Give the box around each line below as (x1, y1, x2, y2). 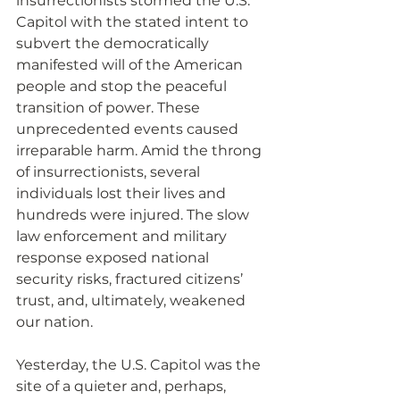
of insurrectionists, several (16, 163, 204, 181)
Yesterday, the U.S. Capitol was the (16, 356, 264, 374)
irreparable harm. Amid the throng (16, 142, 265, 160)
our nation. (16, 313, 93, 331)
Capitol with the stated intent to (16, 13, 252, 31)
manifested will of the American (16, 56, 246, 74)
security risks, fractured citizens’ (16, 271, 246, 288)
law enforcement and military (16, 228, 230, 246)
